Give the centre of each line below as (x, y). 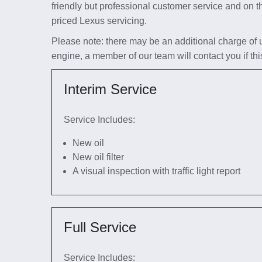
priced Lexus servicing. (99, 21)
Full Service (100, 227)
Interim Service (110, 89)
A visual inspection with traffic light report (156, 171)
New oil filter (98, 157)
